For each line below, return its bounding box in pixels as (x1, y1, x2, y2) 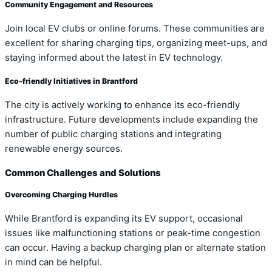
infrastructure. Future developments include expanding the (5, 114, 258, 126)
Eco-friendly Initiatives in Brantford (5, 76, 138, 86)
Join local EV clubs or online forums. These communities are (5, 22, 265, 34)
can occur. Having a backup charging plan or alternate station (5, 242, 266, 253)
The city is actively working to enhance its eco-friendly (5, 100, 240, 111)
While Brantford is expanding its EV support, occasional (5, 212, 243, 224)
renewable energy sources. (5, 143, 123, 155)
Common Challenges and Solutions (5, 168, 161, 179)
